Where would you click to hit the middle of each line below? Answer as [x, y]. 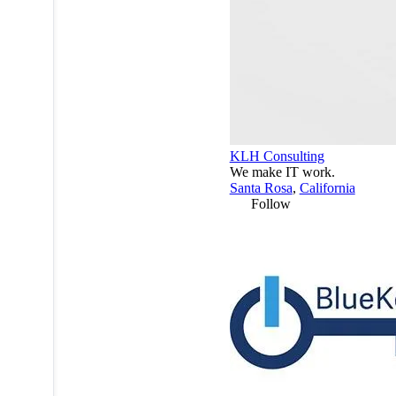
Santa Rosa [261, 187]
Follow [270, 203]
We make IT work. [282, 171]
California [327, 187]
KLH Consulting [277, 156]
